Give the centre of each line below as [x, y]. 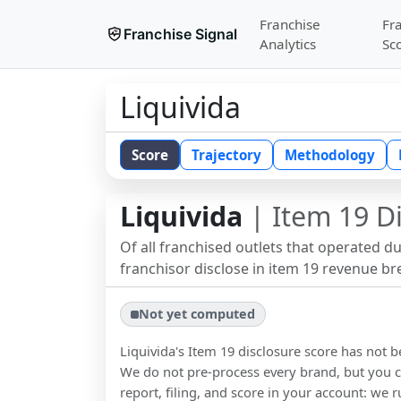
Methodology [330, 155]
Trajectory [226, 155]
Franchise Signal [181, 34]
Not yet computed [197, 314]
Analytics [287, 44]
